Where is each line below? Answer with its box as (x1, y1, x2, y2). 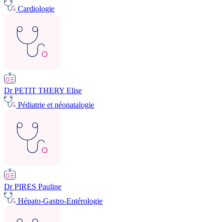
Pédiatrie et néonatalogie (18, 100, 94, 109)
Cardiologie (18, 4, 55, 13)
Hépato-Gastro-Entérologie (18, 196, 103, 205)
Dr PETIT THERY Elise (4, 86, 82, 95)
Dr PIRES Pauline (4, 182, 61, 191)
